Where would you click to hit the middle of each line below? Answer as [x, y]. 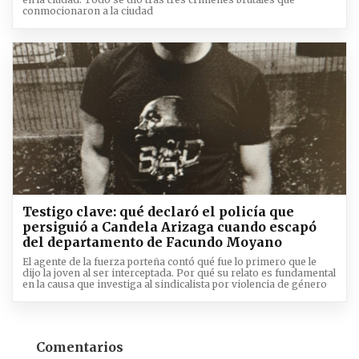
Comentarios [80, 347]
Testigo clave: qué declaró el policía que [158, 212]
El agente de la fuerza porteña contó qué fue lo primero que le [169, 262]
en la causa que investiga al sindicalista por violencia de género [175, 284]
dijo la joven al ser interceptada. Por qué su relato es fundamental [179, 273]
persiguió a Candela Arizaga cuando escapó [169, 227]
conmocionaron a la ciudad [88, 11]
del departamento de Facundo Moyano [152, 242]
